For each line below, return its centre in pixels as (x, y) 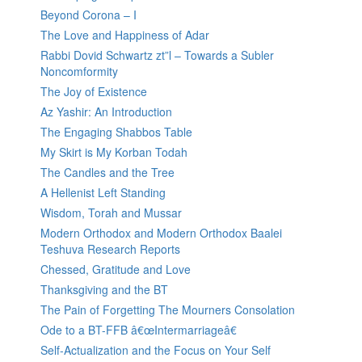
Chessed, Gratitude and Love (116, 269)
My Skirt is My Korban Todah (114, 152)
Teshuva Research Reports (110, 249)
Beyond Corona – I (88, 15)
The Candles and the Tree (107, 173)
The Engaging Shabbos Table (116, 132)
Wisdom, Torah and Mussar (111, 213)
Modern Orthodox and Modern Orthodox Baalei (161, 233)
